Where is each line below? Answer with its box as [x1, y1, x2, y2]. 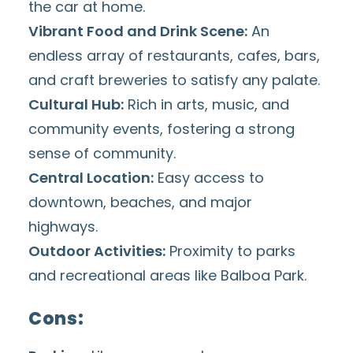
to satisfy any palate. [168, 70, 320, 90]
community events [28, 119, 160, 139]
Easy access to [154, 168, 264, 188]
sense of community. [28, 143, 176, 163]
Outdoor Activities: [28, 241, 165, 261]
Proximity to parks [165, 241, 295, 261]
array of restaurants [87, 46, 230, 65]
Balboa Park [221, 266, 304, 285]
